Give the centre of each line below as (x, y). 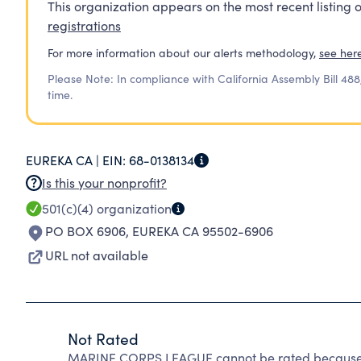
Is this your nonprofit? (104, 183)
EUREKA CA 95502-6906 (203, 231)
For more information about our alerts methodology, (182, 53)
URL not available (97, 255)
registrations (84, 25)
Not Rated (103, 338)
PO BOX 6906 (85, 231)
